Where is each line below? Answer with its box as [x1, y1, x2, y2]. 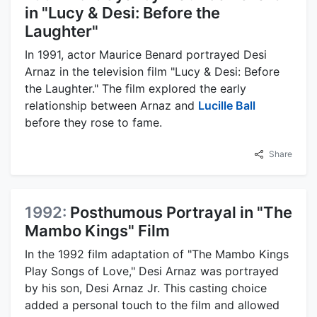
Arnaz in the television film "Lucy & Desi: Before [25, 64, 279, 79]
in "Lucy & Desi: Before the [25, 3, 220, 22]
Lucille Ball [198, 98, 255, 113]
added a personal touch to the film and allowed [25, 297, 279, 312]
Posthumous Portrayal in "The [70, 202, 292, 221]
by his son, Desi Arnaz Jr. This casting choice [25, 280, 267, 295]
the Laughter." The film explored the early [25, 81, 246, 96]
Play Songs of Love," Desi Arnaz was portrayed [25, 263, 279, 278]
